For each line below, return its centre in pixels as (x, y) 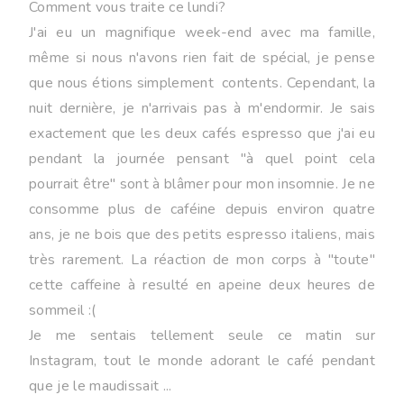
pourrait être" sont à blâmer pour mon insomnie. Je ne (202, 184)
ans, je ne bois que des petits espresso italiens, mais (202, 235)
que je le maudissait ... (101, 386)
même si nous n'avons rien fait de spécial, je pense (202, 58)
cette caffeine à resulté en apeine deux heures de (202, 285)
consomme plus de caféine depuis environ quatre (202, 210)
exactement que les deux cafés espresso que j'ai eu (202, 134)
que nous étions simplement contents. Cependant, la (202, 83)
